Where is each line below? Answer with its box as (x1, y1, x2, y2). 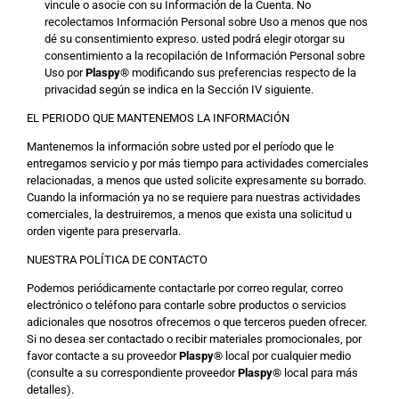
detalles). (27, 383, 74, 396)
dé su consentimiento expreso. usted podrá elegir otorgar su (44, 32, 345, 45)
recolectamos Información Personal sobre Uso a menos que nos (44, 15, 368, 28)
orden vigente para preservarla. (27, 224, 181, 238)
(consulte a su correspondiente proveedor (27, 366, 238, 379)
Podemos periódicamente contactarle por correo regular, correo (27, 281, 343, 295)
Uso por (44, 66, 85, 79)
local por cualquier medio (223, 349, 351, 362)
